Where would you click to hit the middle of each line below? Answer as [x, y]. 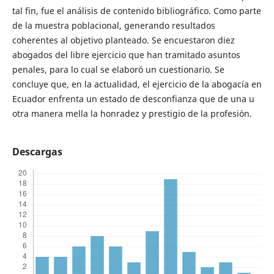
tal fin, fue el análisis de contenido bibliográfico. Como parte [136, 11]
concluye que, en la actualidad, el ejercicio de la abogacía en [137, 84]
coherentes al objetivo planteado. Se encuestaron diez [123, 40]
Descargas [37, 152]
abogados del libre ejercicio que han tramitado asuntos [126, 55]
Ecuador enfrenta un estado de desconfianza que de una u [133, 99]
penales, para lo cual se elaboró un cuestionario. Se [118, 70]
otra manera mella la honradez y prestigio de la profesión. [132, 114]
